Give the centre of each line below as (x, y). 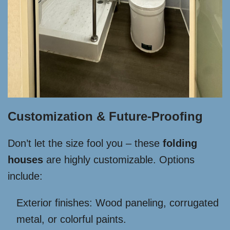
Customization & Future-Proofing (105, 117)
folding (180, 143)
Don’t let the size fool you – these (85, 143)
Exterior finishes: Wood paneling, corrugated (118, 203)
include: (25, 176)
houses (25, 160)
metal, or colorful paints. (71, 219)
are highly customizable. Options (119, 160)
